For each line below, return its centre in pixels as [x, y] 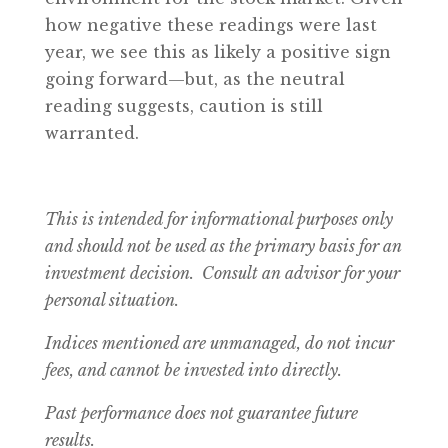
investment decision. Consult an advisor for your [222, 272]
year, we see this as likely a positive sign [217, 51]
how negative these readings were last [210, 24]
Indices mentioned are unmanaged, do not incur [219, 342]
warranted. [91, 132]
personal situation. [111, 299]
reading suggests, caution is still [183, 105]
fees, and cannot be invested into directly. [193, 369]
